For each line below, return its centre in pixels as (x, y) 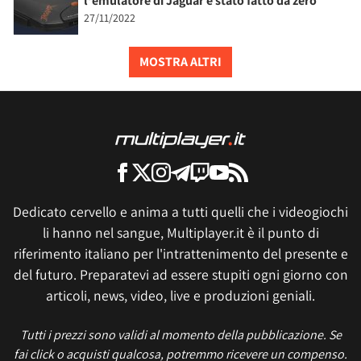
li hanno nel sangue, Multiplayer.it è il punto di (180, 233)
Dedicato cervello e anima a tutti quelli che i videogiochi (180, 212)
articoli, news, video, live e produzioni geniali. (180, 296)
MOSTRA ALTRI (180, 62)
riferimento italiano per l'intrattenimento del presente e (180, 254)
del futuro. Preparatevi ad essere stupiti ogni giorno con (180, 275)
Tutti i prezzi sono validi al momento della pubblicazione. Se (180, 335)
